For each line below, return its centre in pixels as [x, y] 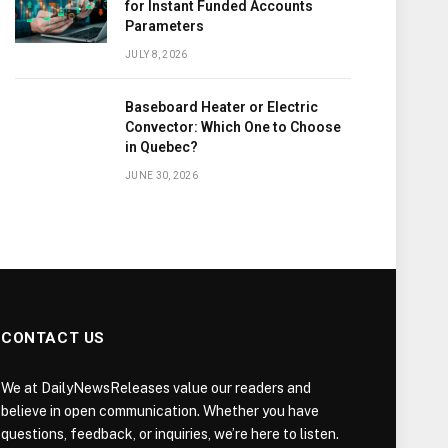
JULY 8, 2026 [156, 54]
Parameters [164, 26]
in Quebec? [161, 147]
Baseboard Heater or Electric [221, 107]
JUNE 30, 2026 [161, 175]
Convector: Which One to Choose [233, 127]
